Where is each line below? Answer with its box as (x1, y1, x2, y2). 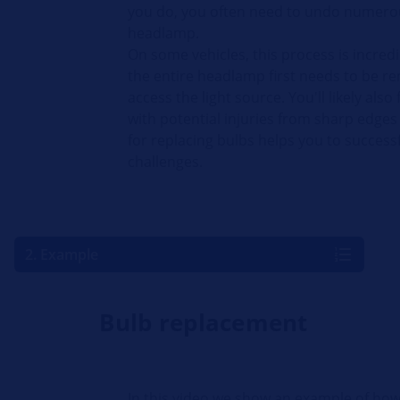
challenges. (128, 152, 204, 172)
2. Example (25, 245, 98, 265)
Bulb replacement (99, 306, 308, 339)
